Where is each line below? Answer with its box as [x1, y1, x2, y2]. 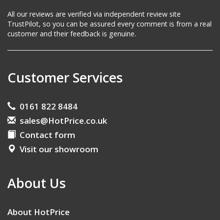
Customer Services [7, 68, 123, 87]
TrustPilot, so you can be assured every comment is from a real [7, 19, 212, 29]
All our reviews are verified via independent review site [7, 9, 181, 19]
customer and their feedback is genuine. [7, 29, 136, 39]
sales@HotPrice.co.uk [20, 115, 107, 127]
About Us [7, 174, 66, 192]
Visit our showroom [16, 143, 98, 155]
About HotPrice [7, 206, 70, 218]
